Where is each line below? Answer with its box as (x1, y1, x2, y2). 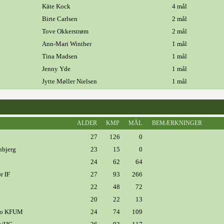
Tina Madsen (42, 52, 77, 60)
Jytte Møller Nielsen (42, 77, 97, 85)
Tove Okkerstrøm (42, 27, 88, 35)
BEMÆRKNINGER (152, 119, 202, 126)
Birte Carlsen (42, 15, 77, 22)
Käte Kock (42, 2, 70, 10)
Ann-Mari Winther (42, 40, 91, 47)
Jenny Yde (42, 65, 70, 72)
